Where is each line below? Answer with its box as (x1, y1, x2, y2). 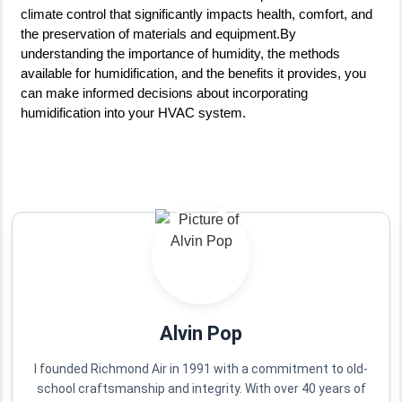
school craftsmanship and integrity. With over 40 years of (36, 381, 366, 397)
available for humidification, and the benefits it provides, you (21, 65, 366, 81)
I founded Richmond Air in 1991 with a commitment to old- (34, 362, 368, 377)
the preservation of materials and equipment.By (21, 25, 296, 41)
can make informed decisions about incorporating (21, 84, 308, 100)
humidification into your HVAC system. (21, 104, 246, 120)
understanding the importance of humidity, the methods (21, 45, 340, 61)
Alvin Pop (160, 322, 242, 345)
